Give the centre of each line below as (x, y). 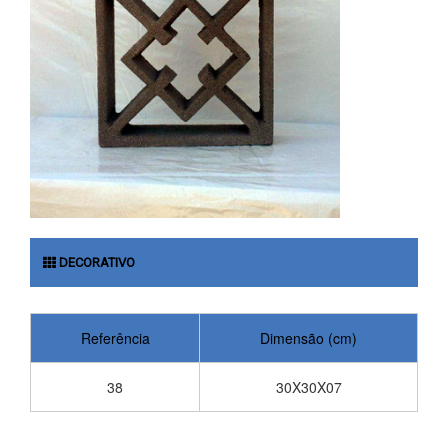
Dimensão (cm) (308, 338)
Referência (115, 338)
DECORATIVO (95, 263)
